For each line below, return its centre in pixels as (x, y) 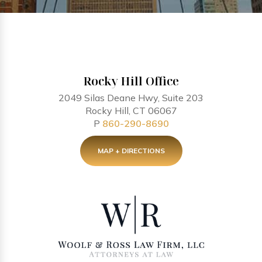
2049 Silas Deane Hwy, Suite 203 (131, 98)
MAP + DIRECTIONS (131, 151)
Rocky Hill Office (131, 81)
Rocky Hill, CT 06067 (131, 111)
